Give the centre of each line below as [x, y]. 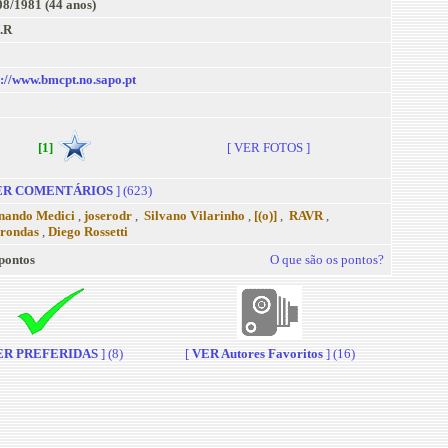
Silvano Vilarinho [194, 215]
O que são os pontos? [326, 259]
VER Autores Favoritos [257, 353]
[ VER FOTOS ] [268, 147]
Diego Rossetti [87, 231]
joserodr [109, 215]
